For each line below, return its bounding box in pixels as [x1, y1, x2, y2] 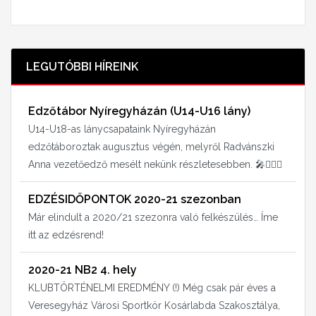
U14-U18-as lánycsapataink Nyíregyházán [28, 123, 216, 135]
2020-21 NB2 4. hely [28, 263, 137, 277]
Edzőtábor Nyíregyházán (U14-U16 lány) [28, 104, 250, 119]
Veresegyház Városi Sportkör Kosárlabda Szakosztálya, [28, 300, 280, 312]
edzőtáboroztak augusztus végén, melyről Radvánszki [28, 141, 274, 153]
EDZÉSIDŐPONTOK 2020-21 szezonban [28, 193, 241, 207]
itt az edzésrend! [28, 229, 104, 241]
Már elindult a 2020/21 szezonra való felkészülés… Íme [28, 212, 278, 224]
